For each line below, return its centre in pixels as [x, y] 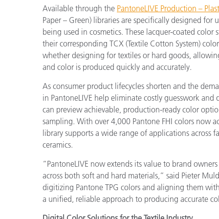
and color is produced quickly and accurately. [117, 67]
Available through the [80, 8]
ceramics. [58, 145]
